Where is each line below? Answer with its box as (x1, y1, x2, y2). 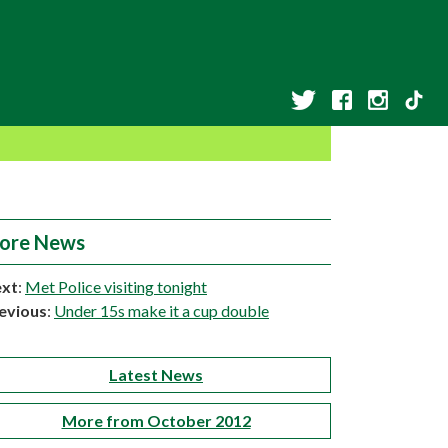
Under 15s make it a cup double (54, 301, 269, 320)
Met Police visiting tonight (25, 277, 207, 296)
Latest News (109, 365, 203, 384)
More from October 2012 (61, 411, 251, 430)
